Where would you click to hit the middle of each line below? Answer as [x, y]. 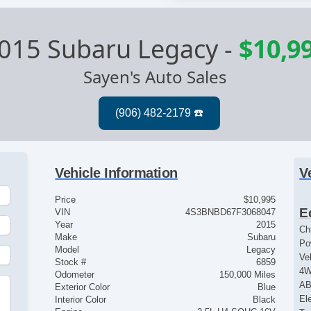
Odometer [75, 275]
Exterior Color [83, 287]
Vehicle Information [116, 173]
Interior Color [81, 300]
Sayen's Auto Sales [155, 77]
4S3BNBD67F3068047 [230, 212]
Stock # [71, 262]
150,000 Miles [247, 275]
